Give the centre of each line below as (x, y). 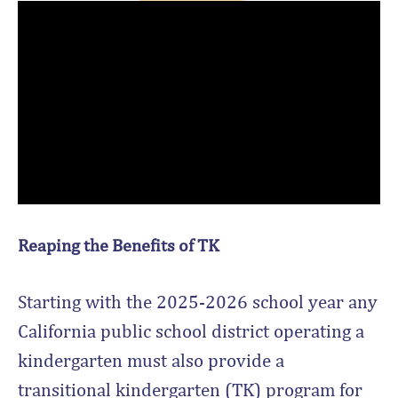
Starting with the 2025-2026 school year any (198, 301)
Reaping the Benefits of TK (119, 245)
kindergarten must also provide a (151, 360)
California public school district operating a (191, 330)
